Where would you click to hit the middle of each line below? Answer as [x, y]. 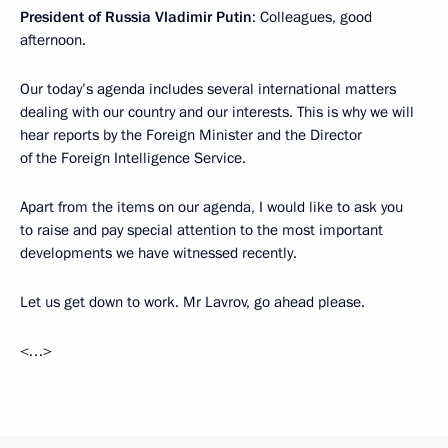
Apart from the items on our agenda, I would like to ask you [211, 207]
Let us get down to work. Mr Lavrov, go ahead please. [192, 302]
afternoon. [53, 40]
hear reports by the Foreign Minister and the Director [191, 135]
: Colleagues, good [312, 17]
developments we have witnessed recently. [158, 253]
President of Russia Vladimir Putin [136, 17]
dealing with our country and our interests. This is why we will [217, 112]
